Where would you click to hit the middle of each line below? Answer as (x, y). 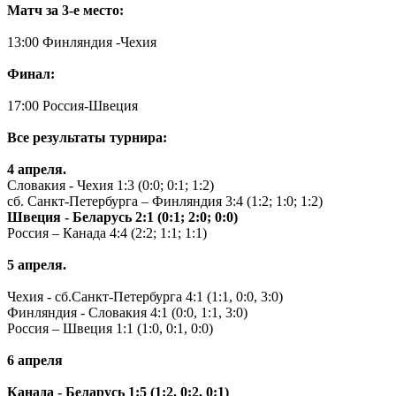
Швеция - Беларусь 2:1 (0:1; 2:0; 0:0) (122, 217)
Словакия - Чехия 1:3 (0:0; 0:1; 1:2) (110, 185)
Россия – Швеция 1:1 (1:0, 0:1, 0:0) (110, 328)
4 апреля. (37, 169)
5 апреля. (37, 264)
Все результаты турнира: (87, 137)
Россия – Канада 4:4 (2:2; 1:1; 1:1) (107, 232)
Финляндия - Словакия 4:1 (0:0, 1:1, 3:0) (127, 312)
